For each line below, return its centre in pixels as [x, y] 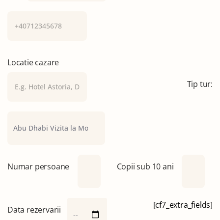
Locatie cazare [33, 62]
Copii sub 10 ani [145, 166]
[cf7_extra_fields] [183, 205]
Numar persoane [39, 166]
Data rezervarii [34, 209]
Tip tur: [200, 84]
